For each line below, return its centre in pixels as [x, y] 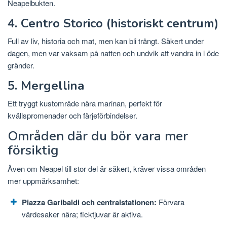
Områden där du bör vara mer [98, 136]
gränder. [21, 65]
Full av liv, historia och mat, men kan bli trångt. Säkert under [106, 41]
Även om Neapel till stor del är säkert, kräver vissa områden [107, 168]
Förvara [171, 202]
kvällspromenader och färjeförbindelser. [72, 115]
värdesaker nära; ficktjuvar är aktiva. [82, 214]
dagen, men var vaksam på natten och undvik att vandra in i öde [113, 53]
